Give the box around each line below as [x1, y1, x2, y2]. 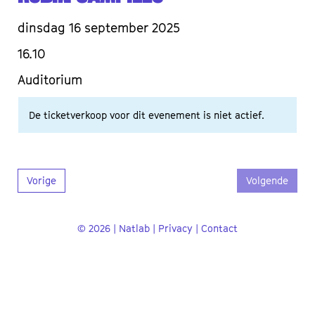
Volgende [246, 174, 288, 187]
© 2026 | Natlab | [77, 222, 158, 235]
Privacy [158, 222, 193, 235]
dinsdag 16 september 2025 [18, 20, 180, 36]
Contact [201, 222, 238, 235]
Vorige [27, 174, 56, 187]
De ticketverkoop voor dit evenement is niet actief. [29, 109, 264, 122]
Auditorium [18, 72, 82, 88]
